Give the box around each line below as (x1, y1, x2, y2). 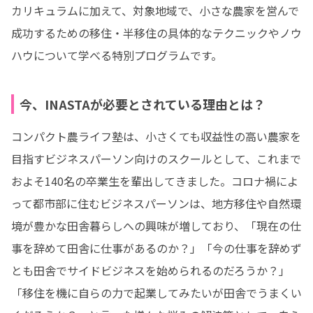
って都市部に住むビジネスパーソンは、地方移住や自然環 (11, 195, 301, 212)
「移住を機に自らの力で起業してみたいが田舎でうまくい (11, 284, 302, 301)
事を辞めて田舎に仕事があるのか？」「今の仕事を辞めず (11, 240, 302, 256)
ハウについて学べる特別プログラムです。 (11, 47, 222, 64)
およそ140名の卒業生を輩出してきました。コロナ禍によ (11, 173, 298, 189)
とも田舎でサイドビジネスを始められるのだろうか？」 (11, 262, 290, 279)
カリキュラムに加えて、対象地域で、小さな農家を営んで (11, 2, 299, 19)
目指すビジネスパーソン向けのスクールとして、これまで (11, 150, 301, 167)
